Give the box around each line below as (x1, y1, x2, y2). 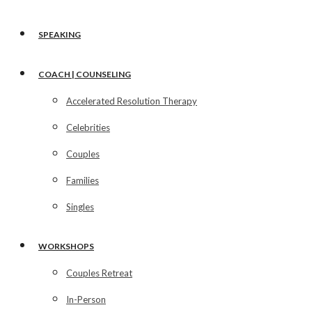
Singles (66, 201, 94, 212)
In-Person (66, 293, 106, 305)
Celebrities (66, 121, 110, 133)
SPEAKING (38, 29, 81, 40)
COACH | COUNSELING (38, 68, 131, 79)
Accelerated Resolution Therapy (66, 95, 197, 107)
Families (66, 174, 99, 186)
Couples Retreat (66, 267, 132, 279)
